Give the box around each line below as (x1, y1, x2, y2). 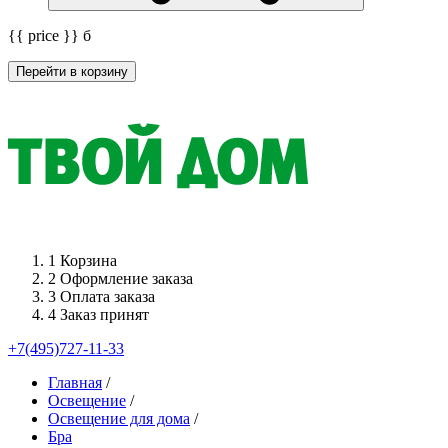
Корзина (60, 252, 117, 270)
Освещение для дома (48, 410, 190, 428)
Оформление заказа (60, 270, 193, 288)
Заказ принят (60, 306, 149, 324)
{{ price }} (8, 27, 83, 45)
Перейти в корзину (16, 64, 128, 80)
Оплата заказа (60, 288, 155, 306)
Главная (48, 374, 102, 392)
